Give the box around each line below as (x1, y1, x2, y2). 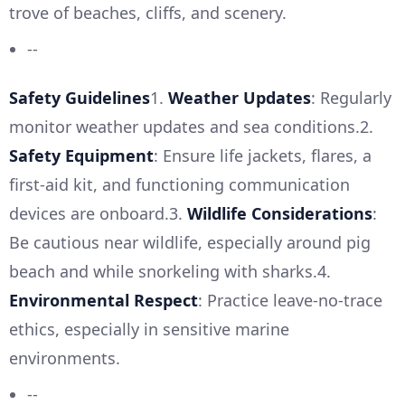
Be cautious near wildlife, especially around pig (9, 231, 371, 253)
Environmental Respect (9, 288, 198, 311)
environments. (9, 346, 120, 369)
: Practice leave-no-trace (198, 288, 382, 311)
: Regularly (311, 86, 391, 108)
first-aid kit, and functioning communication (9, 173, 350, 195)
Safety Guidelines (9, 86, 150, 108)
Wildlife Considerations (187, 202, 372, 224)
